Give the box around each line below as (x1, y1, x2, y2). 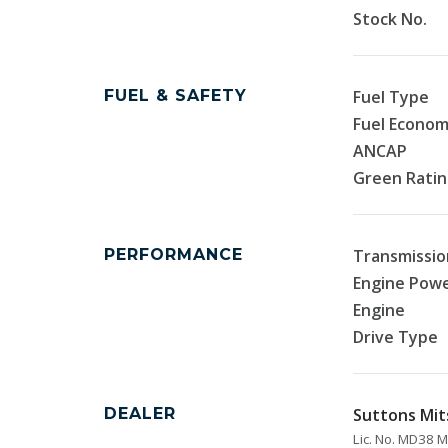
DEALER (104, 404, 176, 423)
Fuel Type (352, 86, 429, 108)
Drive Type (352, 326, 438, 348)
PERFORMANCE (104, 245, 243, 264)
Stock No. (352, 8, 427, 30)
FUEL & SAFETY (104, 86, 247, 105)
